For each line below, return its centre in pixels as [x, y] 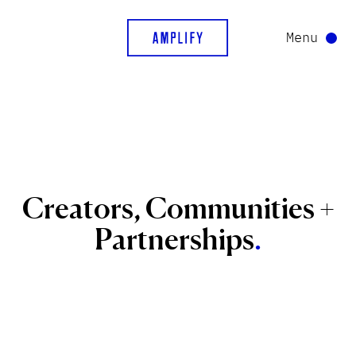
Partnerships [174, 238]
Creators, [81, 207]
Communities [230, 207]
